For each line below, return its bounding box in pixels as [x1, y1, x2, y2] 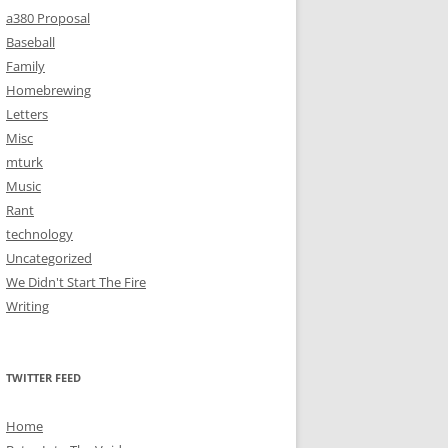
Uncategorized [6, 249, 92, 267]
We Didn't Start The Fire [6, 273, 146, 291]
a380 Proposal [6, 9, 90, 27]
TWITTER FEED [6, 370, 81, 385]
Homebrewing [6, 81, 91, 99]
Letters [6, 105, 48, 123]
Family [6, 57, 45, 75]
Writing [6, 297, 49, 315]
